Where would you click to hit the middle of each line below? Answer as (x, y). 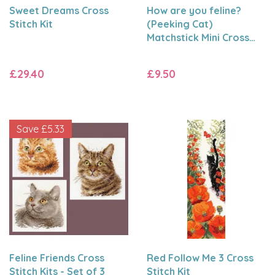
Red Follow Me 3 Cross (200, 258)
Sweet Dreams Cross (59, 10)
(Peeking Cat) (180, 24)
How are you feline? (194, 10)
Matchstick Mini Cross (198, 37)
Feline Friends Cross (57, 258)
